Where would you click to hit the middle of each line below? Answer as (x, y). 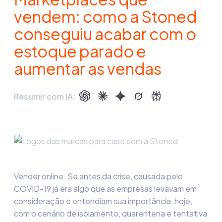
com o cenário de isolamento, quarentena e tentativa (111, 213)
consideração (39, 201)
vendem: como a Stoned (105, 16)
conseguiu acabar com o (105, 34)
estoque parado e (80, 51)
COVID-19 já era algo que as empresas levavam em (105, 189)
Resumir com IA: (45, 96)
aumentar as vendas (88, 68)
